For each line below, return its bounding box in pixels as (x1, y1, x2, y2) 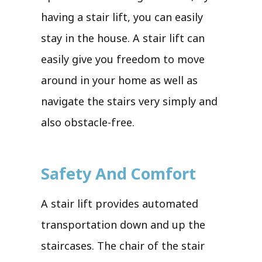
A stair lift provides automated (41, 196, 198, 211)
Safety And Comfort (41, 162, 196, 184)
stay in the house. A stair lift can (41, 30, 205, 45)
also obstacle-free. (41, 115, 135, 129)
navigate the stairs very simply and (41, 94, 218, 108)
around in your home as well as (41, 73, 198, 87)
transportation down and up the (41, 217, 205, 232)
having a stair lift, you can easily (41, 9, 203, 24)
